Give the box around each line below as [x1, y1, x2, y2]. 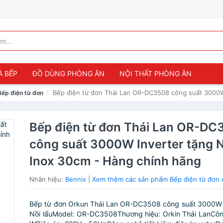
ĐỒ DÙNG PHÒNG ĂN [32, 69, 105, 78]
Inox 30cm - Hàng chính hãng [29, 154, 202, 168]
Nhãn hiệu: [29, 175, 66, 183]
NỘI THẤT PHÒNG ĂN [119, 69, 192, 78]
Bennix [65, 175, 87, 183]
